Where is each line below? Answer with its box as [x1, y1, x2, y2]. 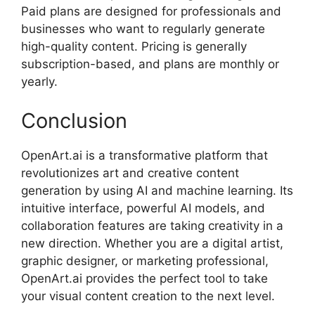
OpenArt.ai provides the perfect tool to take [21, 271, 268, 285]
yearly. [21, 75, 58, 89]
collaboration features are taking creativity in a [21, 218, 283, 233]
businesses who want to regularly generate [21, 22, 265, 37]
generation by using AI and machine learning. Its [21, 183, 293, 198]
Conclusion [21, 108, 127, 133]
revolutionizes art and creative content [21, 165, 239, 180]
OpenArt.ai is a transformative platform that [21, 148, 268, 162]
